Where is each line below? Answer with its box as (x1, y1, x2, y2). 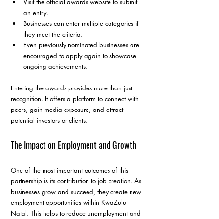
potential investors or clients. (11, 116, 88, 125)
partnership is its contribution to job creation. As (11, 176, 143, 186)
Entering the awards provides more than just (11, 84, 134, 93)
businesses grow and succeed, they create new (11, 187, 143, 197)
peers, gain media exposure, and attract (11, 105, 125, 114)
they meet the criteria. (23, 30, 83, 39)
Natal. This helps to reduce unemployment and (11, 209, 143, 218)
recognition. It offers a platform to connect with (11, 94, 141, 104)
